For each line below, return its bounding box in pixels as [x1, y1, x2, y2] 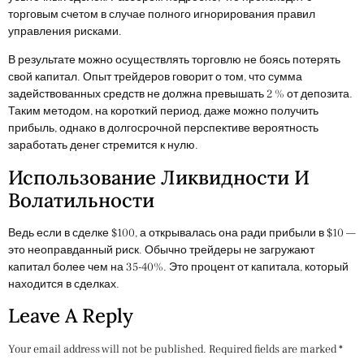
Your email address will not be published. [8, 342, 206, 357]
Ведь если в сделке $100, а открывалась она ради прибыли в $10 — [8, 225, 356, 240]
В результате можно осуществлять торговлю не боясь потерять [8, 53, 340, 68]
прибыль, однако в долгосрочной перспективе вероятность [8, 121, 318, 136]
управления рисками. [8, 24, 122, 39]
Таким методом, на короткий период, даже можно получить [8, 104, 318, 119]
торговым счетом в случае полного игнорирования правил [8, 6, 315, 22]
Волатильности [8, 187, 154, 213]
